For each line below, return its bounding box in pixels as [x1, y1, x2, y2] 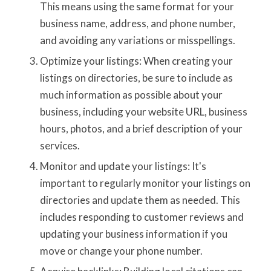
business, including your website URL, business [39, 105, 247, 119]
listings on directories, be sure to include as [39, 71, 233, 85]
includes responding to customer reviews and [39, 211, 244, 224]
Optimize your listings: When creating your [39, 54, 233, 68]
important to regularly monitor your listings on [39, 177, 250, 190]
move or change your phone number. [39, 244, 203, 258]
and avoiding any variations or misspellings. [39, 34, 235, 47]
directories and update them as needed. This [39, 194, 240, 207]
